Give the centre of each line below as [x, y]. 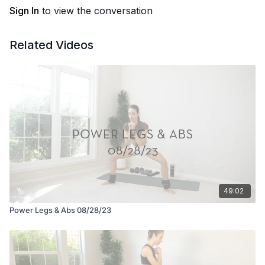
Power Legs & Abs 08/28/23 [60, 210]
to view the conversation [96, 11]
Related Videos [51, 45]
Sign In [24, 11]
